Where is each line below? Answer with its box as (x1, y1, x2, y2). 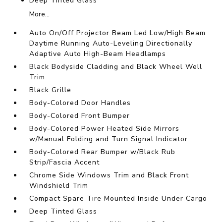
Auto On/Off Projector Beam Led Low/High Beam (29, 28, 206, 38)
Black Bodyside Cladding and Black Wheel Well (29, 62, 203, 72)
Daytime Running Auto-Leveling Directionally (29, 39, 193, 49)
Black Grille (29, 85, 72, 95)
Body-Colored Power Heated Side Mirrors (29, 124, 180, 134)
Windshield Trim (29, 181, 89, 191)
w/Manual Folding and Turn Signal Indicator (29, 134, 188, 144)
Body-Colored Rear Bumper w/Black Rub (29, 147, 176, 157)
